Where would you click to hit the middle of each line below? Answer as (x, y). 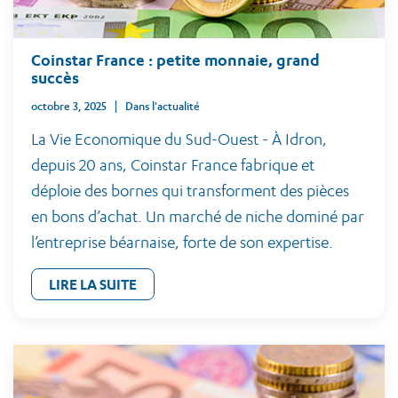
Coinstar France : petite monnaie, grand (175, 60)
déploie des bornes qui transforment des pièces (190, 191)
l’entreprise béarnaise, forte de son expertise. (182, 242)
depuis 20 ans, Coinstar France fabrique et (173, 165)
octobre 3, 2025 (69, 106)
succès (55, 78)
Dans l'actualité (167, 106)
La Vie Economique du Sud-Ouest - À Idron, (179, 139)
